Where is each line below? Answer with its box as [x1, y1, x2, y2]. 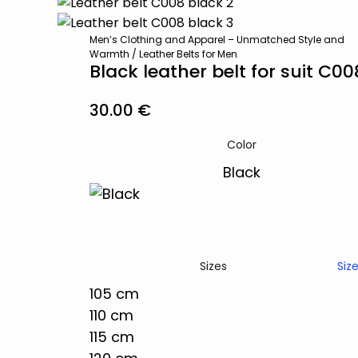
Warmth [89, 47, 129, 61]
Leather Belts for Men [139, 47, 237, 61]
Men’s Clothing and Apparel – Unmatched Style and [89, 33, 344, 46]
